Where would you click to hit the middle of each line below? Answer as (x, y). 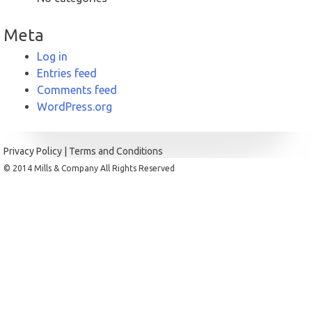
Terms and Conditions (116, 151)
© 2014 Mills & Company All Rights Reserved (89, 168)
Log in (52, 56)
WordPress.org (75, 106)
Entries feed (67, 73)
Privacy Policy (33, 151)
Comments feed (77, 89)
